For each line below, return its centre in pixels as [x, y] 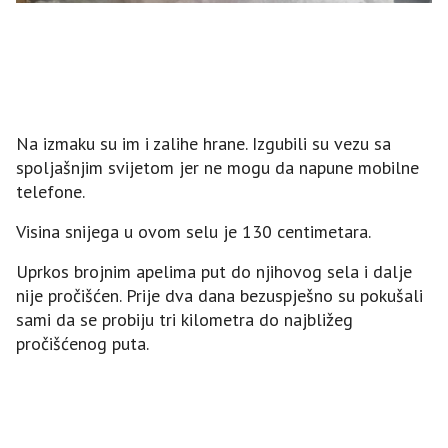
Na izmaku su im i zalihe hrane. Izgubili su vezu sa [203, 143]
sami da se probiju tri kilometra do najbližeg [184, 319]
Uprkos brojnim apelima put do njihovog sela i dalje [214, 271]
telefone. [50, 191]
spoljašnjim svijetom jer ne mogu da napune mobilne [217, 167]
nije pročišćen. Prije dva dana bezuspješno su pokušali [219, 295]
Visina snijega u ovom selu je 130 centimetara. [193, 231]
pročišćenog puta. [82, 343]
